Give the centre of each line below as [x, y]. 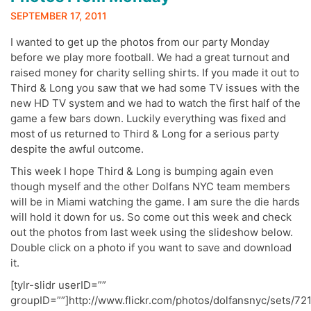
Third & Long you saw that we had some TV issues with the [155, 87]
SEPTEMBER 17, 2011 [59, 15]
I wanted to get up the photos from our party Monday [140, 42]
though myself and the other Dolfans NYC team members [150, 186]
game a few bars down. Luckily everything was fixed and [148, 118]
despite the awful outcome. [77, 149]
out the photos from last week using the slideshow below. [152, 232]
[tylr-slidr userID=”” [58, 285]
